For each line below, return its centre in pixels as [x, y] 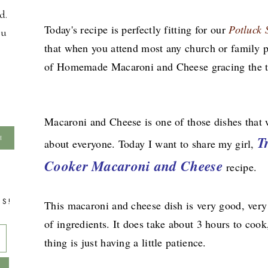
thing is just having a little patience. [125, 243]
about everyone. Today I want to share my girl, [151, 144]
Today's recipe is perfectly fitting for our [135, 30]
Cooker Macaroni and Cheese [135, 166]
